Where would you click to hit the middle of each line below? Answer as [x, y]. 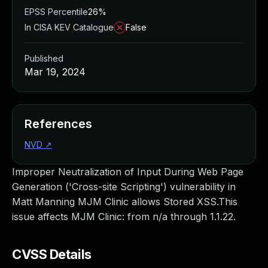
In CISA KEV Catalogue [69, 27]
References [58, 124]
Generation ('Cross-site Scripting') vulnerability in [124, 187]
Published [44, 58]
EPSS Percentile [56, 12]
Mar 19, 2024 [55, 72]
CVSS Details [52, 254]
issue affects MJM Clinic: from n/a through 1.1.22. [124, 217]
